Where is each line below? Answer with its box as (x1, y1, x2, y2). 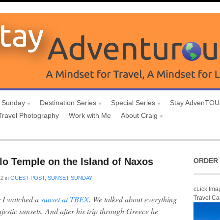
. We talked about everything (89, 194, 177, 204)
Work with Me (69, 111, 111, 119)
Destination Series (40, 99, 96, 107)
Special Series (111, 99, 155, 107)
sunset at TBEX (41, 194, 89, 204)
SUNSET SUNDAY (48, 175, 92, 181)
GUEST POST (10, 175, 45, 181)
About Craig (121, 111, 158, 119)
